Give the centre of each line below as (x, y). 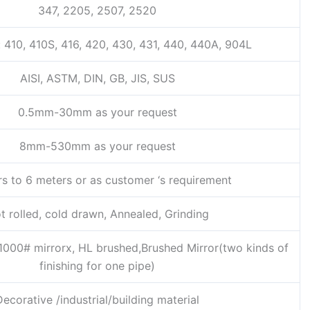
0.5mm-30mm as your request (97, 112)
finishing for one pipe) (97, 266)
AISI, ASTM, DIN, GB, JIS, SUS (97, 79)
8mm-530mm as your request (97, 146)
